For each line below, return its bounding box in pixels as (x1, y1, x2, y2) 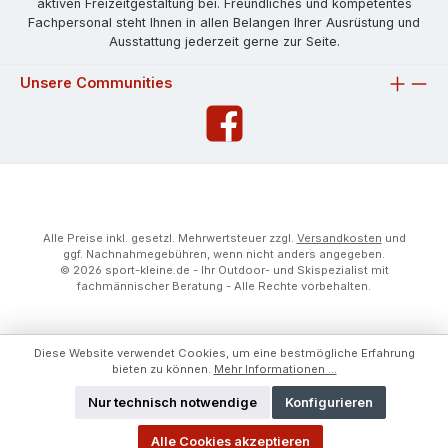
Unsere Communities (20, 73, 172, 91)
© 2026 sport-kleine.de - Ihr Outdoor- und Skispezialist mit (59, 263, 389, 277)
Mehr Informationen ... (213, 361, 337, 376)
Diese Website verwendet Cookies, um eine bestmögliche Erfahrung (33, 345, 415, 360)
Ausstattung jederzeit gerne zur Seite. (108, 34, 340, 50)
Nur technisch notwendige (88, 395, 258, 410)
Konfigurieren (285, 395, 374, 410)
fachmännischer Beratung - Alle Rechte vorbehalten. (77, 279, 371, 293)
